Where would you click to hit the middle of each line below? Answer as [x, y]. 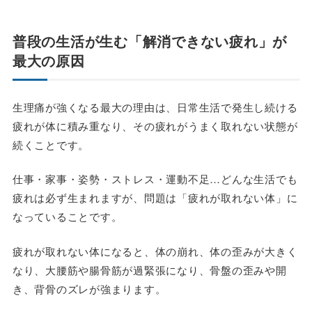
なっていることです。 [67, 217]
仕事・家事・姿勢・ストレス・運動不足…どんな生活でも [155, 179]
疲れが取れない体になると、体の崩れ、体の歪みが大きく [155, 251]
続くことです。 [51, 144]
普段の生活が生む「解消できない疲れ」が [150, 40]
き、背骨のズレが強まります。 [89, 288]
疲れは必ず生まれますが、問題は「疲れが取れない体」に [155, 198]
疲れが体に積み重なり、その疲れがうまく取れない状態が [155, 125]
